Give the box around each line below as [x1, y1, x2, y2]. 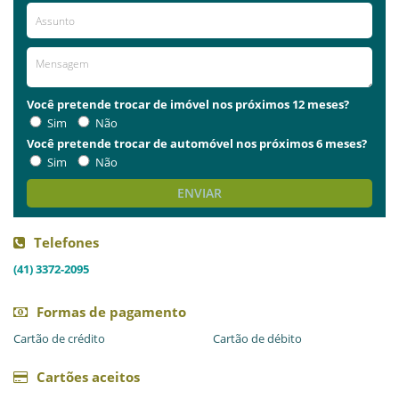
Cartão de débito [213, 330, 302, 346]
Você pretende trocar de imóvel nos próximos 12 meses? [27, 96, 349, 112]
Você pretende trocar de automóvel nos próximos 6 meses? [27, 135, 367, 151]
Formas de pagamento [37, 303, 186, 321]
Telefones [34, 233, 99, 251]
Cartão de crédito [13, 330, 105, 346]
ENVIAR [177, 184, 222, 201]
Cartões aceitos [37, 368, 140, 386]
